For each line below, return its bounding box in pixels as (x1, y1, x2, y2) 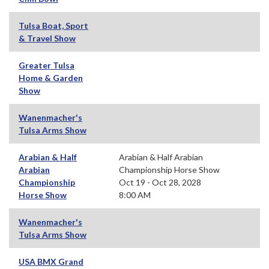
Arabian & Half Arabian (119, 151, 203, 162)
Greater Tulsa (19, 59, 74, 70)
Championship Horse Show (119, 164, 220, 175)
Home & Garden (19, 72, 83, 83)
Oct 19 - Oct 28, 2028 (119, 177, 201, 187)
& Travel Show (19, 32, 76, 43)
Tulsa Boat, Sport (19, 20, 88, 31)
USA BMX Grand (19, 256, 83, 267)
